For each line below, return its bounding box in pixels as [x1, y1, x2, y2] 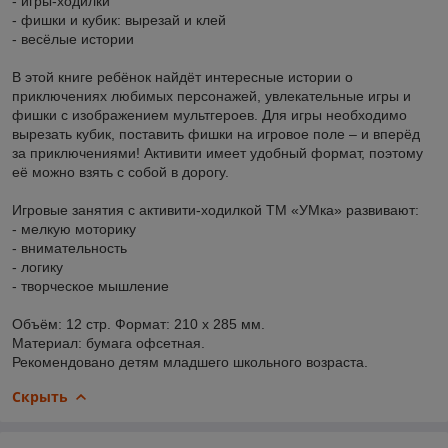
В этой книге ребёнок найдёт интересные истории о [12, 68, 353, 85]
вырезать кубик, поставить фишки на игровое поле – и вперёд [12, 125, 420, 142]
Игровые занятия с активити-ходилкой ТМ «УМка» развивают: [12, 201, 419, 218]
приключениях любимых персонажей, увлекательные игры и [12, 87, 411, 104]
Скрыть [12, 386, 68, 406]
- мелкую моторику [12, 220, 136, 237]
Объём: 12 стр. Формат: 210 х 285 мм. [12, 315, 265, 332]
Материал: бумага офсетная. [12, 334, 205, 351]
